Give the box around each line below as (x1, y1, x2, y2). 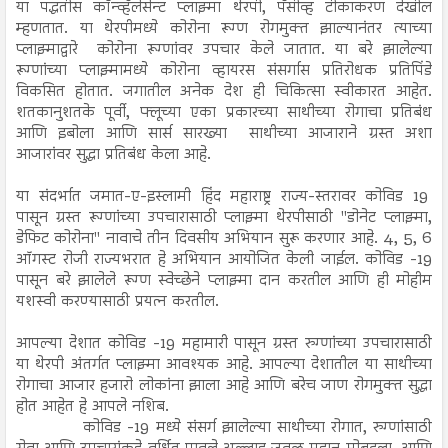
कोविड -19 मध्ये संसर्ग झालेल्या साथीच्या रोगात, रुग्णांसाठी (16, 414, 432, 441)
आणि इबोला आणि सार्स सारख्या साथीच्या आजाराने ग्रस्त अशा (16, 120, 432, 147)
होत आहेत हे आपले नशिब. (16, 393, 169, 420)
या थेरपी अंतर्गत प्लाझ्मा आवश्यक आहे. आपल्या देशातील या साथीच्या (16, 351, 432, 378)
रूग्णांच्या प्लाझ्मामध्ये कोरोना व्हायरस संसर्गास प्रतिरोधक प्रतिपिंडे (16, 57, 432, 84)
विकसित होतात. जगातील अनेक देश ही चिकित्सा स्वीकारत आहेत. (16, 78, 432, 105)
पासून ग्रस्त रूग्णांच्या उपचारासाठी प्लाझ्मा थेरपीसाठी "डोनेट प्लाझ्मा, (16, 204, 432, 231)
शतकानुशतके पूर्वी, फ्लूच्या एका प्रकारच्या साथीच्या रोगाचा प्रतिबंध (16, 99, 432, 126)
